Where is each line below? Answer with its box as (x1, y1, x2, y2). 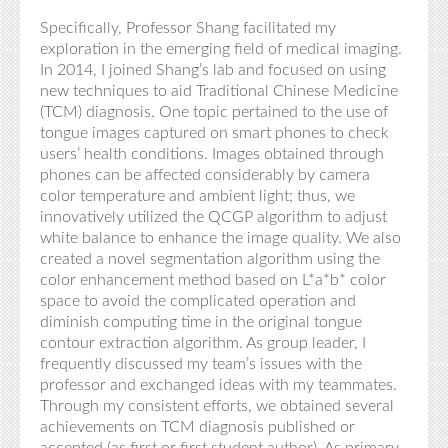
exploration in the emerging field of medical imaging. (40, 41, 402, 57)
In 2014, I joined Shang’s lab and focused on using (40, 62, 386, 78)
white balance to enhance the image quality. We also (40, 230, 401, 246)
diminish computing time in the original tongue (40, 314, 362, 330)
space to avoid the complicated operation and (40, 293, 356, 309)
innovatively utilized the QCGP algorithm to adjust (40, 209, 387, 225)
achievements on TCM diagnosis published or (40, 419, 355, 435)
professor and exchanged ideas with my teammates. (40, 377, 397, 393)
